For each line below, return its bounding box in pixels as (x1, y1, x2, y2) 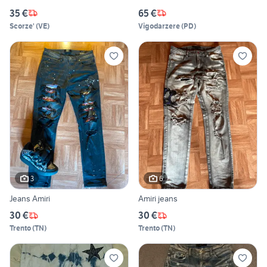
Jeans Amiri (10, 193, 50, 204)
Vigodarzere (138, 21, 180, 30)
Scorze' (10, 21, 35, 30)
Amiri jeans (138, 193, 178, 204)
